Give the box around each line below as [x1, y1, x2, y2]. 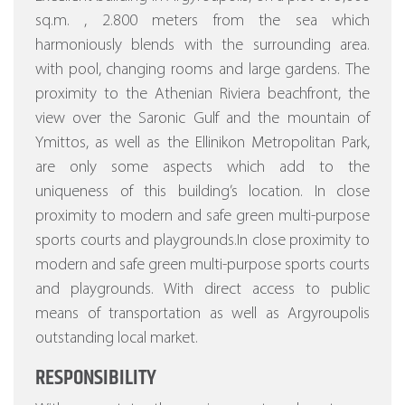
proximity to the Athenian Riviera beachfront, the [35, 86, 370, 104]
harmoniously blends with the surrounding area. [35, 37, 370, 55]
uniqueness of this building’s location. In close [35, 184, 370, 202]
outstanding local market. [35, 330, 198, 348]
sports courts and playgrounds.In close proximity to [35, 232, 370, 250]
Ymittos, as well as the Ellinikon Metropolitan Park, [35, 135, 370, 153]
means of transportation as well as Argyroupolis [35, 306, 370, 324]
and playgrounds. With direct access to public [35, 281, 370, 299]
